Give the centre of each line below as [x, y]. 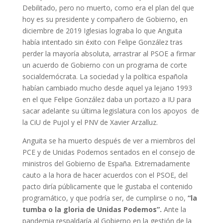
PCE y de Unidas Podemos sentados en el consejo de [109, 152]
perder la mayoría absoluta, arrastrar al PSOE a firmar [109, 54]
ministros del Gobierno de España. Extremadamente [106, 164]
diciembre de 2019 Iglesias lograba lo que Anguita [102, 31]
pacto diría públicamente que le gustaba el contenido [107, 186]
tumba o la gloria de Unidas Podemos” [91, 209]
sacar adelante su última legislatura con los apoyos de [111, 111]
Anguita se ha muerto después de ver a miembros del [109, 141]
